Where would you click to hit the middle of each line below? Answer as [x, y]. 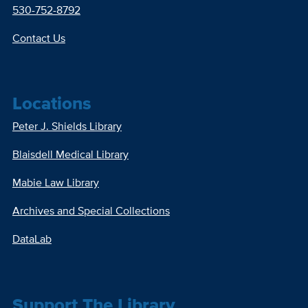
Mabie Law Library [55, 183]
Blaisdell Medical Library [70, 155]
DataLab [32, 239]
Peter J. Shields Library [67, 126]
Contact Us [38, 38]
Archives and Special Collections [91, 211]
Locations [52, 103]
